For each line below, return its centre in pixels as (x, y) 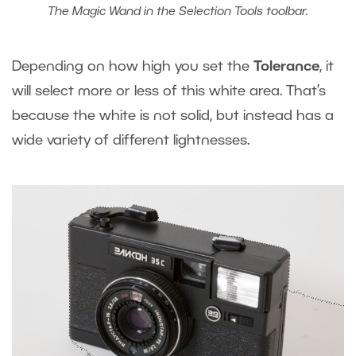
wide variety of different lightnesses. (131, 141)
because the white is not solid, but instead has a (173, 116)
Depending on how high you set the (133, 67)
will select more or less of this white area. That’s (169, 92)
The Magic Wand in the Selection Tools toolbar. (178, 12)
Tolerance (286, 67)
